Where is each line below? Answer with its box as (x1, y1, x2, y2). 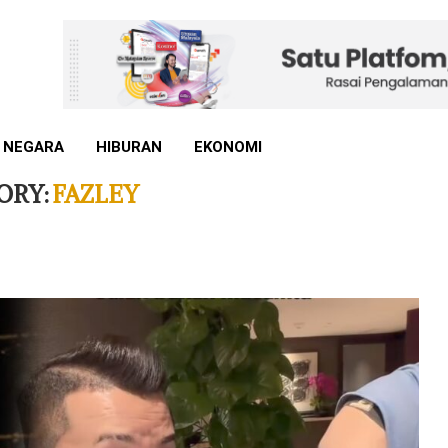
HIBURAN (96, 138, 162, 157)
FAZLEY (52, 179, 140, 210)
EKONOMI (194, 138, 262, 157)
